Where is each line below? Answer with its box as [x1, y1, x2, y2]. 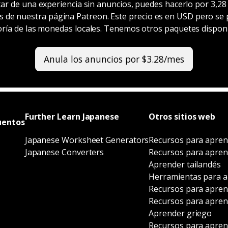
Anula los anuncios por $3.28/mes [44, 52, 184, 65]
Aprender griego [149, 207, 212, 219]
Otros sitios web [149, 110, 216, 122]
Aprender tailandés [149, 158, 221, 170]
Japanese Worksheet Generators [24, 134, 149, 146]
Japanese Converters [24, 146, 104, 158]
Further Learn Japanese [24, 110, 119, 122]
